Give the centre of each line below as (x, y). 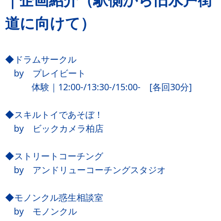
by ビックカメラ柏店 (54, 128)
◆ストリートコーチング (54, 156)
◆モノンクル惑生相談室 (54, 197)
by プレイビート (45, 73)
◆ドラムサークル (41, 59)
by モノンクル (41, 211)
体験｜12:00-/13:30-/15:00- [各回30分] (98, 87)
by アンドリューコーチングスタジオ (85, 170)
